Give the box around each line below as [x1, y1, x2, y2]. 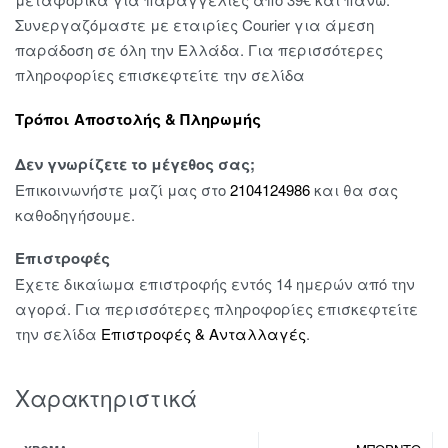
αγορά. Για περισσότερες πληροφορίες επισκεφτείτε [15, 298, 418, 320]
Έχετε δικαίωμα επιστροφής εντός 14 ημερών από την [15, 273, 415, 295]
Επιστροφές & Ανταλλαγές [101, 323, 306, 345]
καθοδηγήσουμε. [15, 203, 135, 225]
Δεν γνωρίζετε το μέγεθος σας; [15, 152, 255, 175]
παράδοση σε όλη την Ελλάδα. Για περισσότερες [15, 39, 383, 61]
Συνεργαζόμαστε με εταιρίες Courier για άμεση [15, 14, 374, 36]
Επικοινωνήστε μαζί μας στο [15, 178, 230, 200]
